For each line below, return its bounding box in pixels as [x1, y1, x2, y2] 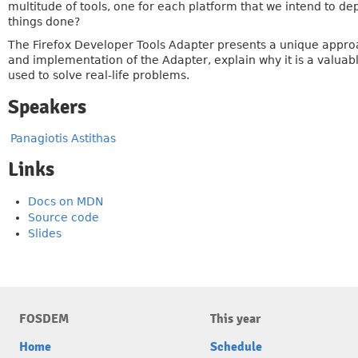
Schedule [210, 339, 262, 355]
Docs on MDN [28, 195, 103, 208]
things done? [8, 15, 80, 28]
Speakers [8, 95, 86, 119]
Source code [28, 211, 99, 224]
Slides [28, 227, 62, 240]
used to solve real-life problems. [8, 69, 189, 82]
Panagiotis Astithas [10, 132, 116, 145]
